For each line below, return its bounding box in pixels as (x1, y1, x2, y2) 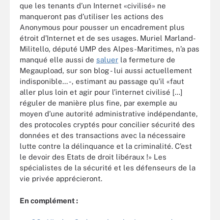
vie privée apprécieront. (20, 174, 104, 183)
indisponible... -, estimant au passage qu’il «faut (20, 77, 184, 85)
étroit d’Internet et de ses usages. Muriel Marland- (20, 34, 196, 42)
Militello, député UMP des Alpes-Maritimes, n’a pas (20, 45, 199, 53)
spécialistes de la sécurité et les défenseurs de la (20, 164, 195, 172)
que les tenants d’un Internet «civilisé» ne (20, 1, 166, 10)
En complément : (20, 196, 78, 205)
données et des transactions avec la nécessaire (20, 131, 186, 139)
